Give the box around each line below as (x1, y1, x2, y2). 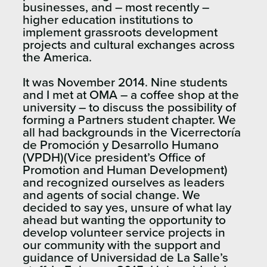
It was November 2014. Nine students (23, 76, 228, 89)
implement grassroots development (23, 26, 218, 39)
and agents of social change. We (23, 189, 200, 202)
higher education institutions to (23, 14, 193, 27)
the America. (23, 51, 92, 64)
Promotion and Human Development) (23, 164, 228, 177)
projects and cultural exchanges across (23, 39, 235, 52)
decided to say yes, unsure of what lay (23, 201, 231, 215)
